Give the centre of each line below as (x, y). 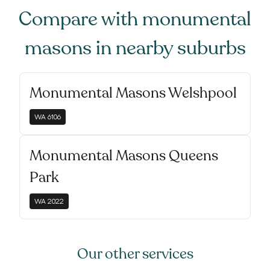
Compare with (80, 19)
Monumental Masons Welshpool (133, 93)
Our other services (135, 254)
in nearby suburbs (168, 48)
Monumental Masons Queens (124, 156)
